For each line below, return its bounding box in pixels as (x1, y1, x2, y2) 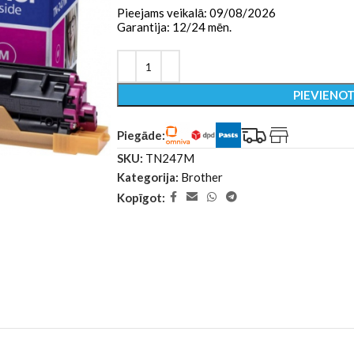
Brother (181, 170, 223, 184)
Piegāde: (117, 128, 165, 142)
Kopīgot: (117, 190, 165, 205)
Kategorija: (117, 170, 179, 184)
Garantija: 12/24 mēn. (117, 20, 232, 34)
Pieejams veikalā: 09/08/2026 (117, 6, 276, 20)
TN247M (145, 151, 194, 165)
